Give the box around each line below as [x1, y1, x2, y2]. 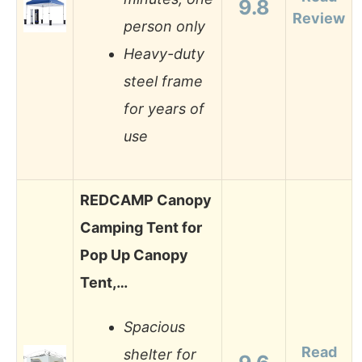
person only [124, 18, 205, 36]
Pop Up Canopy [80, 246, 188, 263]
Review [293, 9, 345, 27]
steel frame [124, 73, 203, 90]
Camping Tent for [80, 218, 202, 236]
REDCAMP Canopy [80, 191, 212, 208]
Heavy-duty [124, 45, 204, 63]
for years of [124, 100, 204, 118]
